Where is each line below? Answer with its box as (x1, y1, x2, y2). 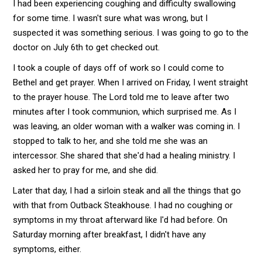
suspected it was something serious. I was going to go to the (13, 27, 249, 38)
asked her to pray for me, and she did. (13, 165, 158, 175)
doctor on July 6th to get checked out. (13, 42, 160, 53)
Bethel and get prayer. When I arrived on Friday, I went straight (13, 77, 249, 88)
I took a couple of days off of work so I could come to (13, 63, 225, 73)
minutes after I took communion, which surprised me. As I (13, 106, 237, 117)
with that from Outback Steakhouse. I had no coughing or (13, 200, 233, 211)
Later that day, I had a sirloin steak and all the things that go (13, 185, 242, 196)
